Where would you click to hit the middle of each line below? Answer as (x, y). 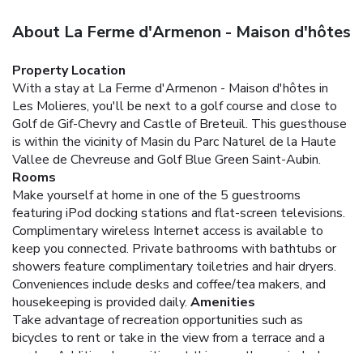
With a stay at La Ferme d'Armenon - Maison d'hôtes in (170, 88)
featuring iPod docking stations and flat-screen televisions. (179, 213)
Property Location (69, 70)
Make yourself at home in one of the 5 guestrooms (156, 195)
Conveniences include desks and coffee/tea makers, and (169, 284)
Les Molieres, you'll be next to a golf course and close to (175, 106)
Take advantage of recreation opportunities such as (158, 320)
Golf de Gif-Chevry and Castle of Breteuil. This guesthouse (179, 124)
